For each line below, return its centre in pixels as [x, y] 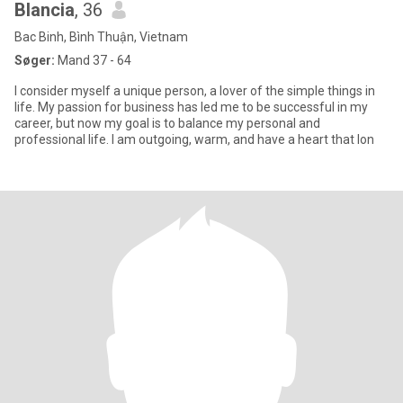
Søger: [35, 60]
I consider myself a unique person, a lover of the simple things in [195, 91]
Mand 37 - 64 [93, 60]
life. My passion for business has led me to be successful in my [191, 107]
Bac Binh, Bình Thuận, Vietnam [101, 37]
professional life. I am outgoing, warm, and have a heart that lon [194, 139]
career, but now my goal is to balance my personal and [167, 123]
